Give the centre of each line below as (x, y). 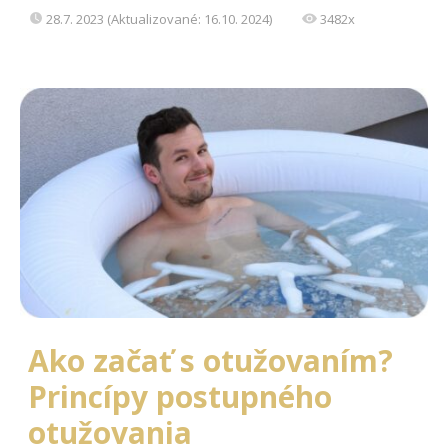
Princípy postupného (180, 396)
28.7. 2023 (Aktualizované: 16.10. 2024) (159, 19)
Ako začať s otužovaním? (210, 360)
